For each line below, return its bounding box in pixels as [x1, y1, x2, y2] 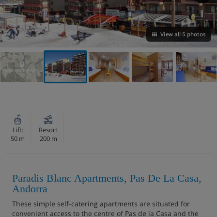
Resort [39, 125, 58, 134]
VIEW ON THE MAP [4, 68, 39, 74]
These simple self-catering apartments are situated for [12, 199, 190, 208]
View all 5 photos [159, 30, 205, 38]
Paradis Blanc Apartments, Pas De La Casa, [12, 171, 201, 184]
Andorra [12, 182, 47, 195]
